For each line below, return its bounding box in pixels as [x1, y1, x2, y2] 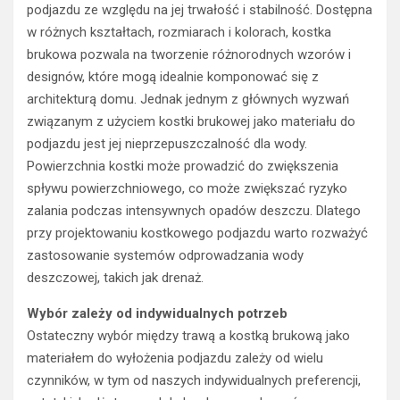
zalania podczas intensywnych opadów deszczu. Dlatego [27, 203, 361, 220]
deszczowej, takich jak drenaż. [27, 270, 204, 287]
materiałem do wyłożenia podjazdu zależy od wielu [27, 350, 323, 367]
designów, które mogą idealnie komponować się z [27, 69, 319, 86]
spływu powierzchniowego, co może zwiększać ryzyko [27, 180, 347, 197]
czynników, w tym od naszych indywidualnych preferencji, [27, 372, 361, 389]
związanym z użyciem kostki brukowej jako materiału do [27, 113, 355, 130]
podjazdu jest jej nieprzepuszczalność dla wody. [27, 136, 307, 153]
